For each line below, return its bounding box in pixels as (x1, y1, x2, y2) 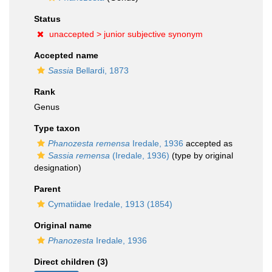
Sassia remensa (48, 151, 110, 160)
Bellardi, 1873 (73, 66, 129, 75)
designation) (34, 163, 81, 172)
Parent (34, 184, 61, 194)
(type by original (169, 151, 233, 160)
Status (34, 14, 61, 24)
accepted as (183, 138, 233, 148)
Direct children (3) (34, 257, 108, 267)
